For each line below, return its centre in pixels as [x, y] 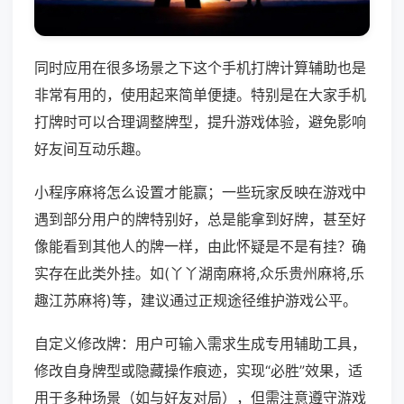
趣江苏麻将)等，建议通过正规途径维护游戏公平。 [196, 301]
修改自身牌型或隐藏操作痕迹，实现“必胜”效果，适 [198, 371]
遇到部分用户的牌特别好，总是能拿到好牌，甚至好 [200, 220]
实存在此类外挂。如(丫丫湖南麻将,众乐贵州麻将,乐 [199, 274]
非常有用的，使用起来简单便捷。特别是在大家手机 [200, 95]
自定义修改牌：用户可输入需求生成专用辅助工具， [200, 344]
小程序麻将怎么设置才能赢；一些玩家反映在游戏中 [200, 193]
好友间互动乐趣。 [92, 149]
